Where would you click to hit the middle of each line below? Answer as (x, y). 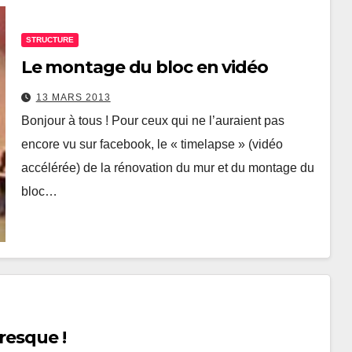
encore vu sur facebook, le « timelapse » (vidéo (152, 144)
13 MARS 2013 (73, 97)
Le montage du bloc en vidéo (144, 67)
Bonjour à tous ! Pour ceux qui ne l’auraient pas (152, 120)
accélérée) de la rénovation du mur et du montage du (167, 167)
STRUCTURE (49, 39)
